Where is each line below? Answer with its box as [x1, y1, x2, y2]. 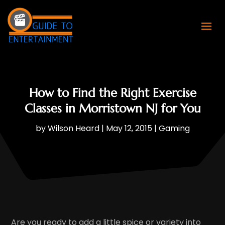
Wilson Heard [47, 122, 99, 134]
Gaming [158, 122, 190, 134]
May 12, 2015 [105, 122, 152, 134]
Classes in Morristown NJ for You [24, 100, 201, 116]
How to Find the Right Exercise [29, 85, 196, 100]
